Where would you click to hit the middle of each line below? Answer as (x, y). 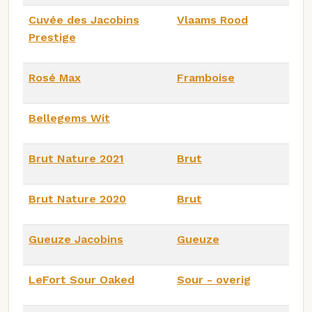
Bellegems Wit (69, 118)
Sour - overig (214, 280)
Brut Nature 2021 (76, 159)
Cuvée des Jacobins (84, 20)
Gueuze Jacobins (76, 240)
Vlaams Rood (212, 20)
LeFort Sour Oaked (81, 280)
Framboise (206, 78)
